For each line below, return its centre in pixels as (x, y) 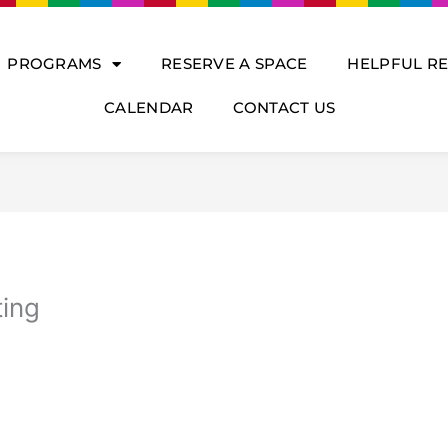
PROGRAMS (54, 63)
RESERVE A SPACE (234, 63)
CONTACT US (284, 107)
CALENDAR (149, 107)
